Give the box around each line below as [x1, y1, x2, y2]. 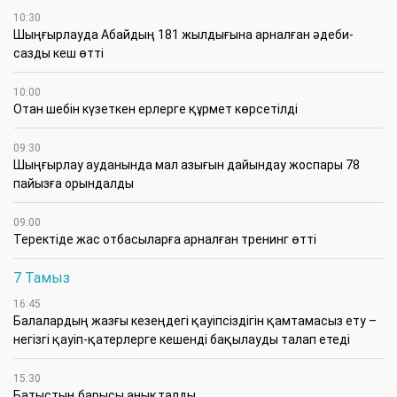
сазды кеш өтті [13, 46, 104, 61]
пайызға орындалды [13, 176, 134, 191]
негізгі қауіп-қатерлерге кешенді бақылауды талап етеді [13, 332, 350, 347]
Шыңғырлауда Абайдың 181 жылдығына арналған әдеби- [13, 27, 354, 43]
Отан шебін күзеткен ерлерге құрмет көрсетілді [13, 102, 298, 117]
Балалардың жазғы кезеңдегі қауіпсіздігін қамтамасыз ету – [13, 314, 377, 329]
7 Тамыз [13, 269, 70, 287]
